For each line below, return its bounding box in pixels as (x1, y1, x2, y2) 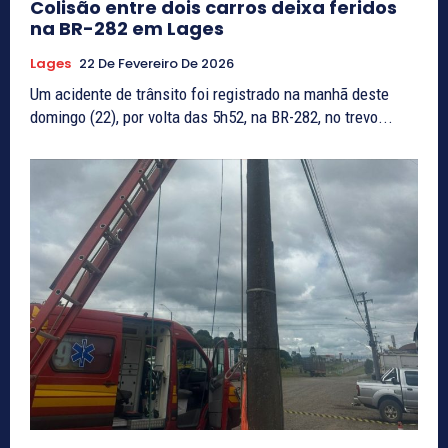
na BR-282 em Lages (30, 15, 224, 41)
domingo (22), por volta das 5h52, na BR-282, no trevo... (30, 106, 393, 127)
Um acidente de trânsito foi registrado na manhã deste (30, 83, 389, 104)
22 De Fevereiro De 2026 (79, 53, 234, 73)
